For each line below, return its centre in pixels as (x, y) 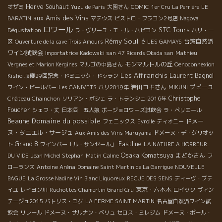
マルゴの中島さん (101, 64)
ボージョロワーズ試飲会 (132, 110)
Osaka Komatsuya (147, 155)
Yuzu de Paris (88, 7)
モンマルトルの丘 (149, 64)
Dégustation (24, 30)
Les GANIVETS (78, 87)
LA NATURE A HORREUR (175, 144)
